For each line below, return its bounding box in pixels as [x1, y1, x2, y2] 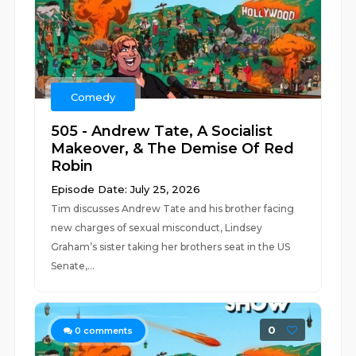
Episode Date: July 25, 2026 [51, 183, 201, 195]
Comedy [71, 91, 116, 103]
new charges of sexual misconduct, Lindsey [51, 222, 263, 234]
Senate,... [51, 260, 95, 272]
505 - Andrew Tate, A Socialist [51, 122, 273, 140]
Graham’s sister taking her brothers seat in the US [51, 241, 291, 253]
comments [81, 325, 133, 336]
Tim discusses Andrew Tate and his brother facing [51, 203, 295, 215]
